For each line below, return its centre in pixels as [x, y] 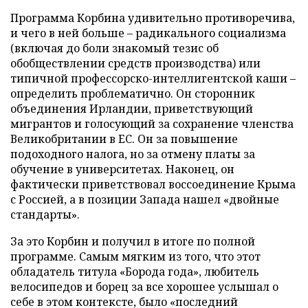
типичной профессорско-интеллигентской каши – [153, 78]
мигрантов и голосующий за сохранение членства [152, 124]
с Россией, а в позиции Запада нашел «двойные [145, 199]
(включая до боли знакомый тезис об [114, 48]
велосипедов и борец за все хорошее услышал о [144, 287]
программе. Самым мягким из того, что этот [135, 256]
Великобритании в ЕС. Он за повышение [124, 139]
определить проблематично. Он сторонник [133, 93]
